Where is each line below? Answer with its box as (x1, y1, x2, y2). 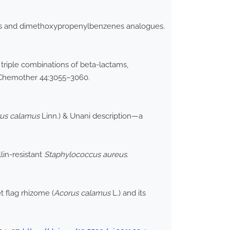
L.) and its (110, 188, 146, 198)
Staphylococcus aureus (44, 150, 127, 160)
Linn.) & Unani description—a (40, 111, 143, 121)
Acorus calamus (54, 188, 110, 198)
